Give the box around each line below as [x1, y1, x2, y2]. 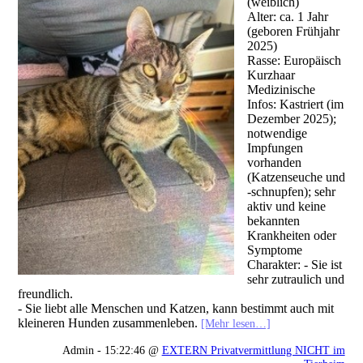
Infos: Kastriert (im [246, 96, 344, 111]
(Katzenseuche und [246, 169, 345, 184]
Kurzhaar [246, 67, 295, 82]
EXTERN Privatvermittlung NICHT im [161, 343, 345, 357]
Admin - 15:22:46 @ [62, 343, 162, 357]
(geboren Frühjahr [246, 23, 340, 38]
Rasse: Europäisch [246, 53, 341, 67]
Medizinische [246, 82, 315, 96]
